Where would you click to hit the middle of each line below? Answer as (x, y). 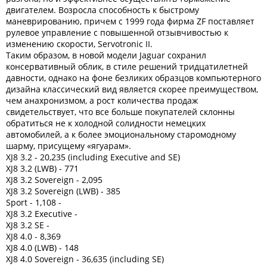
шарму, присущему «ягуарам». (69, 146)
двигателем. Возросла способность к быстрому (103, 10)
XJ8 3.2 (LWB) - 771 (42, 168)
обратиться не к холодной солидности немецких (106, 123)
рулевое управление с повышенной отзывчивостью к (117, 32)
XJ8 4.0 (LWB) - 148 (42, 248)
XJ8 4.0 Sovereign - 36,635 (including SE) (85, 259)
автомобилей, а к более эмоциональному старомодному (121, 134)
